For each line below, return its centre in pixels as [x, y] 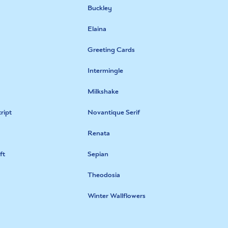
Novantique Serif [113, 112]
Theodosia [104, 175]
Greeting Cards [111, 50]
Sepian [98, 154]
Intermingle [105, 70]
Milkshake [103, 91]
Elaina [97, 29]
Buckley [99, 8]
